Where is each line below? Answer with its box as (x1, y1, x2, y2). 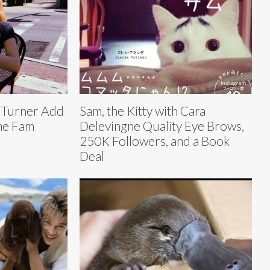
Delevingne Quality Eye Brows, (80, 118, 244, 133)
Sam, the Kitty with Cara (80, 102, 206, 118)
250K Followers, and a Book (80, 133, 230, 148)
